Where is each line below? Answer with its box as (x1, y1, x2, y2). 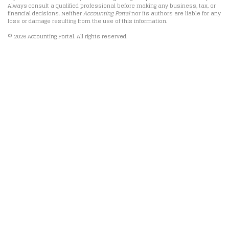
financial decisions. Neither (8, 8, 83, 18)
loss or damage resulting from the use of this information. (8, 16, 167, 26)
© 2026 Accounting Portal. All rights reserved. (8, 31, 127, 41)
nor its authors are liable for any (130, 8, 221, 18)
